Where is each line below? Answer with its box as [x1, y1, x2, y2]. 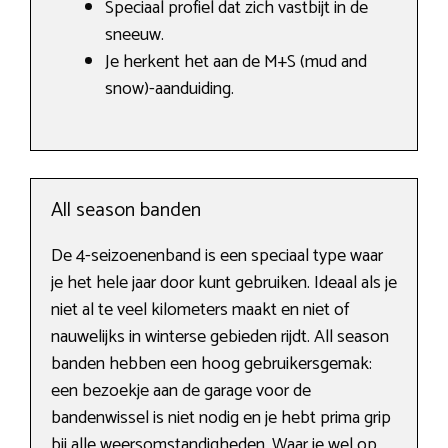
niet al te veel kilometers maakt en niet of [51, 295, 349, 326]
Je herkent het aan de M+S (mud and [105, 47, 367, 78]
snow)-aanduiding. [105, 74, 234, 105]
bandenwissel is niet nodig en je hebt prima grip [51, 403, 391, 434]
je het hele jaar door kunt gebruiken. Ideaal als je [51, 268, 397, 299]
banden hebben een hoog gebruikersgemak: [51, 349, 372, 380]
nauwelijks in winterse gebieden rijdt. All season [51, 322, 389, 353]
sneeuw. [105, 20, 164, 51]
